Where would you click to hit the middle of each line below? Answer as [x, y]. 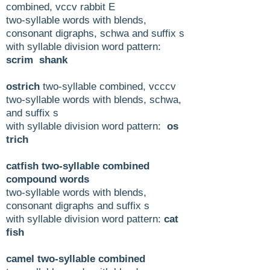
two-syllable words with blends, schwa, [94, 99]
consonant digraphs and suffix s [78, 206]
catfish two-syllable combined [78, 166]
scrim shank [37, 60]
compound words [48, 179]
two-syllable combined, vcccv [108, 86]
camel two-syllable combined [76, 259]
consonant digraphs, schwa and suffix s [95, 33]
